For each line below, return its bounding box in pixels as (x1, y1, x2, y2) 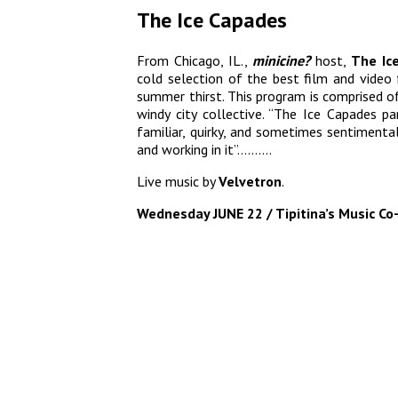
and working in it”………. (137, 140, 273, 159)
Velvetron (219, 172, 283, 191)
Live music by (137, 172, 219, 191)
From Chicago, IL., (137, 52, 253, 70)
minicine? (252, 52, 311, 70)
